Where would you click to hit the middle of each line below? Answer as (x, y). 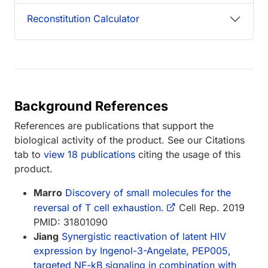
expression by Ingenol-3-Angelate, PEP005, (132, 250)
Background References (91, 106)
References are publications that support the (114, 125)
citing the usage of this (188, 154)
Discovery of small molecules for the (148, 192)
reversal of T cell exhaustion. (99, 207)
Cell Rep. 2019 (210, 207)
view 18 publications (89, 154)
